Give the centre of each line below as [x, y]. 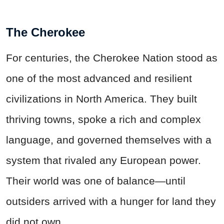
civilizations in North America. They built [101, 98]
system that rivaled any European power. [103, 160]
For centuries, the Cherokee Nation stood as [112, 57]
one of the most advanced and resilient [99, 78]
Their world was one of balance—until [96, 180]
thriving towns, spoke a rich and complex [103, 119]
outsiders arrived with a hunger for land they [111, 201]
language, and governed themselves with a [109, 139]
